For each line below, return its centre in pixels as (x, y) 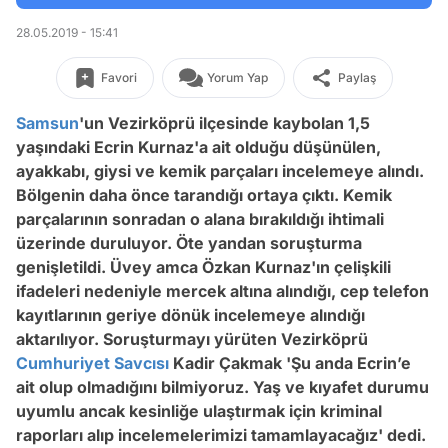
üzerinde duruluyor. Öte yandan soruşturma (189, 243)
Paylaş (356, 77)
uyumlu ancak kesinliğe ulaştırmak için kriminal (199, 411)
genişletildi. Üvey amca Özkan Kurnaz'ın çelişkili (203, 267)
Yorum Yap (237, 77)
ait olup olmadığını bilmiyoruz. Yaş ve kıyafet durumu (222, 387)
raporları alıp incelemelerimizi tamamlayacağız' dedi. (221, 435)
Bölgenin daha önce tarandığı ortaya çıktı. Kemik (204, 195)
